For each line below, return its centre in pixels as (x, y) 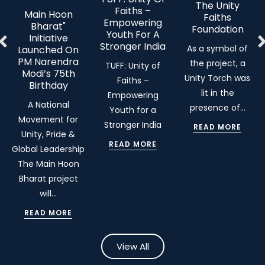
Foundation (217, 30)
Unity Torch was (217, 78)
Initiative (48, 38)
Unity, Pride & (48, 134)
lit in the (217, 93)
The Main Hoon (48, 164)
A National (48, 104)
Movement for (48, 119)
